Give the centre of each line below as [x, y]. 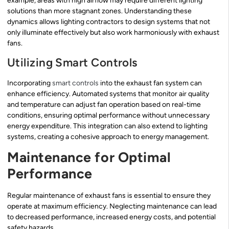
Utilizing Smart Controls [72, 62]
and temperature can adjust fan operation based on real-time [104, 104]
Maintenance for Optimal [89, 157]
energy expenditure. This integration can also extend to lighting [107, 126]
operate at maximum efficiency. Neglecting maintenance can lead [112, 207]
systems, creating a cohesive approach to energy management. [108, 136]
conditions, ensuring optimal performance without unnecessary [108, 115]
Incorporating [30, 83]
